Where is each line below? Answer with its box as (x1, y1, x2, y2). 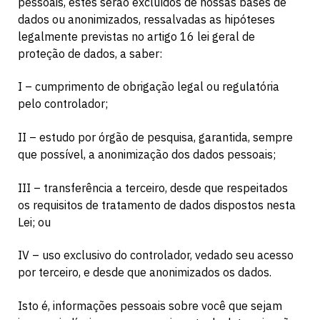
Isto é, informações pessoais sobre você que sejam (18, 298, 282, 313)
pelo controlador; (18, 96, 108, 111)
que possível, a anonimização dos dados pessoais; (18, 147, 276, 162)
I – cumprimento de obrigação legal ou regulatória (18, 79, 279, 94)
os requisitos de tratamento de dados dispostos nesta (18, 197, 296, 212)
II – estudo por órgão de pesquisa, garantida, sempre (18, 130, 293, 145)
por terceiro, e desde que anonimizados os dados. (18, 265, 271, 280)
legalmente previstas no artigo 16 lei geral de (18, 29, 255, 44)
